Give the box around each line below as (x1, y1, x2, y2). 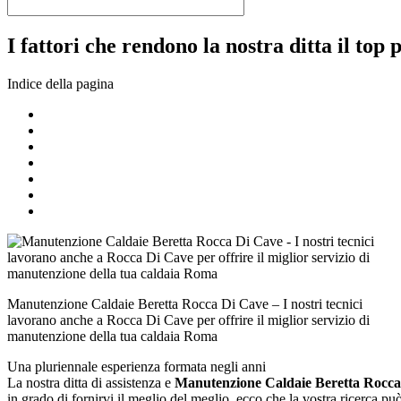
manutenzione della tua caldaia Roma (7, 328, 218, 344)
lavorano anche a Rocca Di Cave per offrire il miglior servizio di (7, 311, 370, 328)
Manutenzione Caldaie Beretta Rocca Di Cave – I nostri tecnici (7, 295, 363, 311)
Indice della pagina (7, 75, 114, 91)
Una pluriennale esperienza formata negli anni (7, 358, 266, 374)
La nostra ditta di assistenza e (7, 374, 175, 390)
